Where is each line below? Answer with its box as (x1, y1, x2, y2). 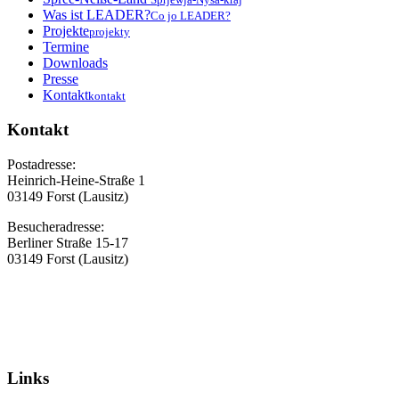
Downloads (43, 55, 108, 71)
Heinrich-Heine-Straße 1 (7, 172, 145, 188)
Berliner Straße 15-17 (7, 234, 128, 250)
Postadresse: (7, 156, 76, 172)
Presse (43, 71, 78, 87)
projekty (89, 25, 130, 39)
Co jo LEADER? (151, 9, 231, 23)
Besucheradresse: (7, 218, 104, 234)
